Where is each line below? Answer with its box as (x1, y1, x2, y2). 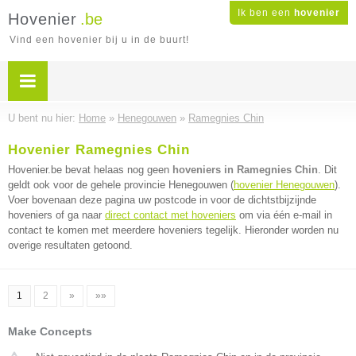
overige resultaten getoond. (8, 239, 133, 251)
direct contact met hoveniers (105, 209, 236, 221)
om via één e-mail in (236, 209, 332, 221)
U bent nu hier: (8, 112, 79, 124)
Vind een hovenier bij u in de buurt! (10, 34, 189, 45)
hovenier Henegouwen (234, 179, 335, 191)
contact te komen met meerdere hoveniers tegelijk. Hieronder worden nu (8, 224, 339, 236)
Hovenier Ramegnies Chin (8, 142, 190, 157)
